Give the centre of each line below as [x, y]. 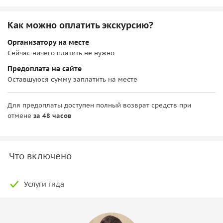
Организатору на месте [48, 42]
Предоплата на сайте [45, 68]
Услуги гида [44, 184]
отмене [20, 115]
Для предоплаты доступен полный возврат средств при [99, 105]
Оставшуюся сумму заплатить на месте [72, 79]
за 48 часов [53, 115]
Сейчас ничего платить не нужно [61, 53]
